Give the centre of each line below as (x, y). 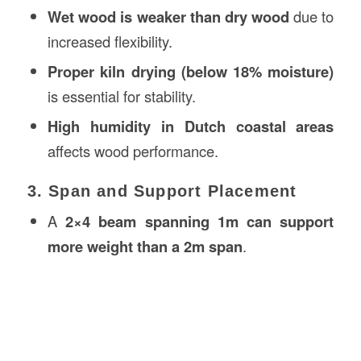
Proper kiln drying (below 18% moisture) (191, 71)
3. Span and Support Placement (162, 191)
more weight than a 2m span (145, 246)
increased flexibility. (110, 41)
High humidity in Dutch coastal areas (191, 126)
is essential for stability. (121, 95)
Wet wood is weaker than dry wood (168, 16)
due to (312, 16)
